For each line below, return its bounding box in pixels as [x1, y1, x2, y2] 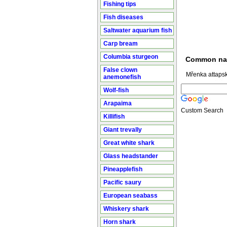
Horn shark [103, 218, 136, 225]
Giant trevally [103, 126, 142, 133]
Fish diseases [103, 14, 143, 21]
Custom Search [181, 107, 223, 115]
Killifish [103, 113, 125, 120]
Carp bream [103, 40, 138, 47]
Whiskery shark [103, 205, 149, 212]
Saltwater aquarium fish [103, 27, 172, 34]
